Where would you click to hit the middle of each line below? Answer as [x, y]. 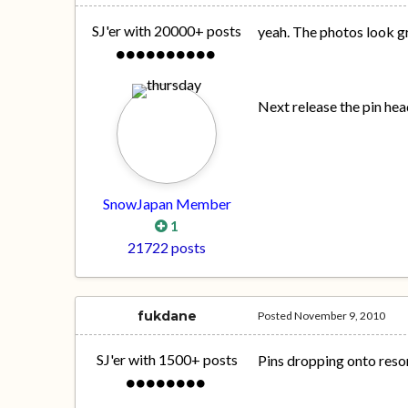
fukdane [167, 316]
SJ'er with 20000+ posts [167, 31]
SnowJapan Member [167, 204]
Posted [276, 316]
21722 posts [167, 248]
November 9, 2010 [340, 316]
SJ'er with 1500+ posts [167, 360]
